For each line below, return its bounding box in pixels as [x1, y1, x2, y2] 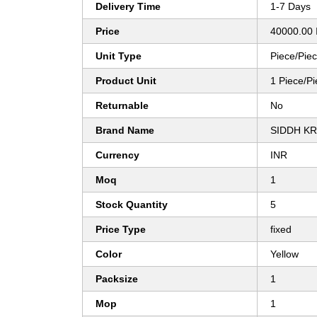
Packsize [96, 273, 138, 285]
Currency [96, 149, 139, 161]
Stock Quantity [96, 199, 168, 211]
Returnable [96, 100, 149, 112]
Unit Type [96, 50, 142, 62]
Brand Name [96, 125, 154, 137]
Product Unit [96, 75, 156, 87]
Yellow [270, 248, 299, 260]
